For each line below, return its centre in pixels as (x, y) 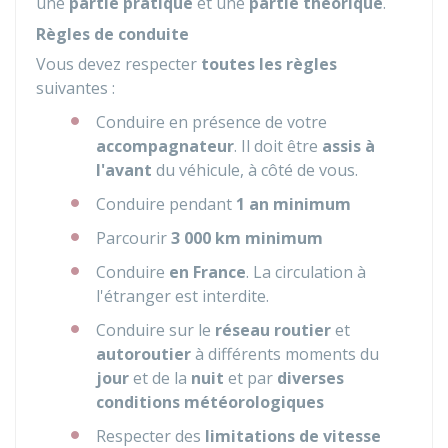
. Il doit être (278, 146)
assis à (348, 146)
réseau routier (275, 330)
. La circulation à (306, 272)
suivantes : (75, 88)
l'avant (124, 170)
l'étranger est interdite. (182, 296)
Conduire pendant (166, 204)
